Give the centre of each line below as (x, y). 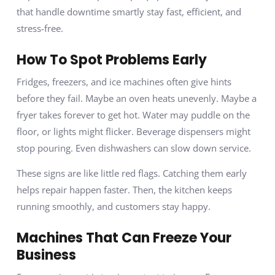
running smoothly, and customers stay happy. (113, 207)
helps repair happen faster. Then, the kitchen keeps (124, 190)
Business (46, 255)
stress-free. (40, 28)
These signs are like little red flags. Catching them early (131, 173)
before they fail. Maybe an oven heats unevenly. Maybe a (136, 98)
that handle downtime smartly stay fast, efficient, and (129, 11)
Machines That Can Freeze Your (124, 238)
